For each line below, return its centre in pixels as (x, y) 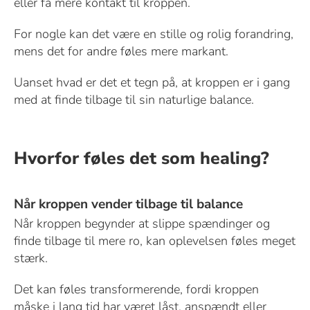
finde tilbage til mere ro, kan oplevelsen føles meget (154, 240)
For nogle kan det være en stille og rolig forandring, (153, 34)
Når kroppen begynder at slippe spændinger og (142, 223)
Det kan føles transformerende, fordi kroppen (136, 289)
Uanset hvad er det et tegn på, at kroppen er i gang (152, 82)
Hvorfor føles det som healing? (141, 158)
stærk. (30, 258)
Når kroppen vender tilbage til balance (128, 204)
